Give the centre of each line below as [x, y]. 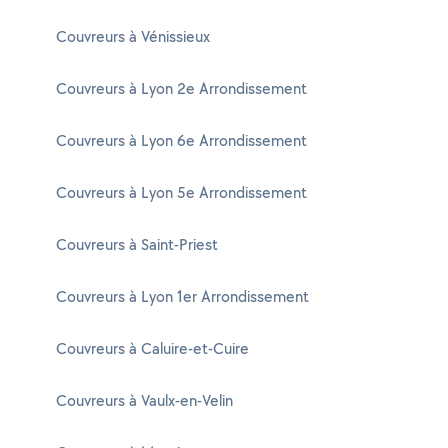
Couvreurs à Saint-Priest [137, 244]
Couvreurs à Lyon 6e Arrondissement [181, 140]
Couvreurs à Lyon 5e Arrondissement [181, 192]
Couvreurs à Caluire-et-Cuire [152, 348]
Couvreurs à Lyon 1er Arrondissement [182, 296]
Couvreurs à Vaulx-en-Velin [144, 400]
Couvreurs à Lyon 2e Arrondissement [181, 88]
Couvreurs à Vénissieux [133, 36]
